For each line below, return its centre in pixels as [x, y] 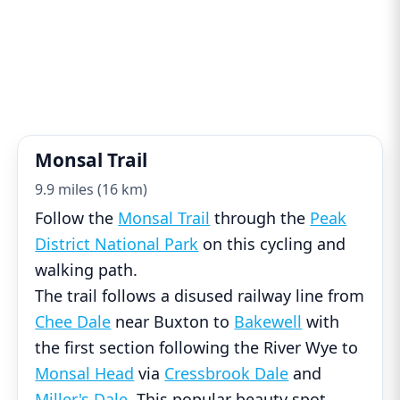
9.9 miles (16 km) [92, 190]
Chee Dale [73, 322]
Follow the [77, 218]
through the [260, 218]
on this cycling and [272, 244]
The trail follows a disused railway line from [200, 296]
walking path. [87, 270]
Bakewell [268, 322]
